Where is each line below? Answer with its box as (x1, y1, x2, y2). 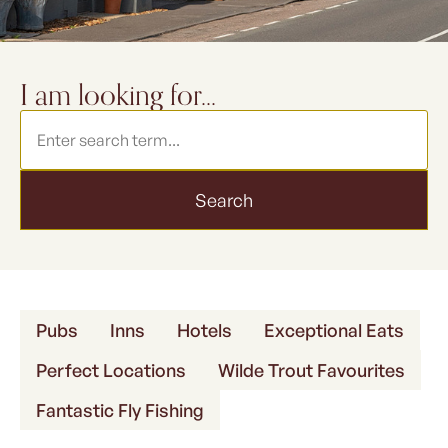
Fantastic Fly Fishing (36, 399, 204, 421)
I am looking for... (20, 72, 216, 119)
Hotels (177, 319, 232, 341)
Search (195, 189, 253, 211)
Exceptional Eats (264, 319, 404, 341)
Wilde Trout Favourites (218, 359, 405, 381)
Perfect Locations (36, 359, 186, 381)
